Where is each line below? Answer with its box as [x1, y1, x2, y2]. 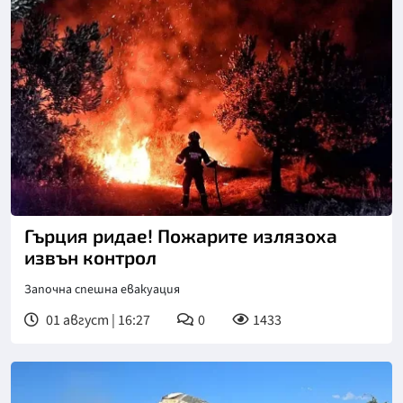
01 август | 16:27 [43, 310, 150, 331]
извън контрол [24, 246, 157, 269]
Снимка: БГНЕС [25, 196, 119, 217]
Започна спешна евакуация [24, 281, 180, 300]
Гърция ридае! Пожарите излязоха [24, 224, 337, 247]
